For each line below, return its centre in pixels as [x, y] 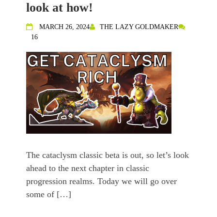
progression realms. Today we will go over [101, 181]
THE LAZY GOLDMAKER [139, 27]
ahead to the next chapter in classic [88, 168]
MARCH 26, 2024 [64, 27]
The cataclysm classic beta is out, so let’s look [108, 155]
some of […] [49, 194]
